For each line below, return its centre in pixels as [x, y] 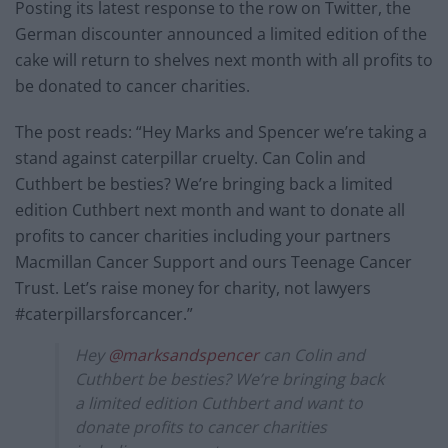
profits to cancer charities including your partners [203, 235]
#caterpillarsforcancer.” [104, 313]
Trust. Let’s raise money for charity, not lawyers [193, 287]
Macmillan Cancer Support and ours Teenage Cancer [213, 261]
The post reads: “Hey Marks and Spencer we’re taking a [221, 131]
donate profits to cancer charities [201, 426]
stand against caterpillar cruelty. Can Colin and [190, 157]
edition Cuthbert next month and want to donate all [210, 209]
